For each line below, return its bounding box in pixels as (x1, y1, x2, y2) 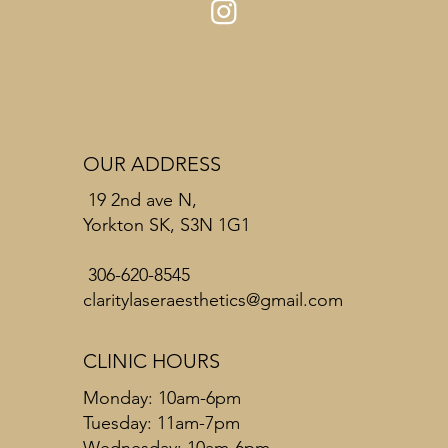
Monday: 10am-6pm (83, 386, 247, 409)
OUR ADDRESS (83, 152, 222, 177)
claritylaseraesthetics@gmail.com (83, 288, 344, 311)
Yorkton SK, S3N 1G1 (83, 213, 256, 236)
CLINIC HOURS (83, 348, 221, 373)
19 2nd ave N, (83, 188, 198, 211)
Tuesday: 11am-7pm (83, 411, 246, 434)
